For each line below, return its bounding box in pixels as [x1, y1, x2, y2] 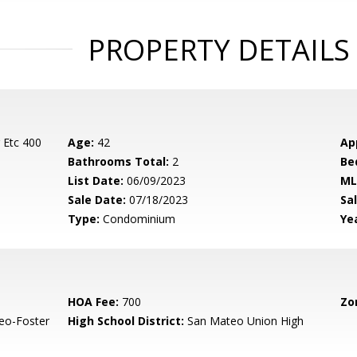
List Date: [68, 173, 124, 188]
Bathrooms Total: [68, 154, 170, 169]
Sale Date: [68, 192, 127, 207]
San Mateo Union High [184, 313, 304, 328]
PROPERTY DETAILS [87, 30, 350, 69]
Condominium [100, 211, 176, 226]
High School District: [68, 313, 185, 328]
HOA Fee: [68, 294, 120, 309]
